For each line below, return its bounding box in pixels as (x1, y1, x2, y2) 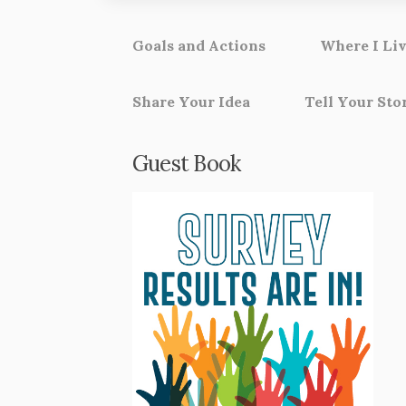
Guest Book (131, 150, 241, 179)
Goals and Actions (131, 36, 266, 55)
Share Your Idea (131, 92, 250, 111)
